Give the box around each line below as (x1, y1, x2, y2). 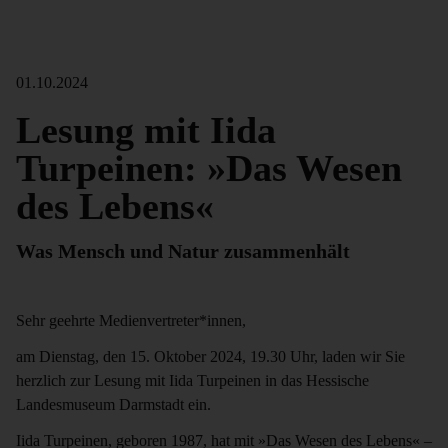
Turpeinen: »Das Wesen (16, 147, 402, 189)
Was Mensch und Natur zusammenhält (16, 240, 350, 262)
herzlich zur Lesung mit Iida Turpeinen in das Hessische (16, 372, 369, 389)
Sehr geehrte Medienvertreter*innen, (16, 312, 246, 329)
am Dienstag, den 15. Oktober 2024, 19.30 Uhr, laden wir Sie (16, 348, 405, 365)
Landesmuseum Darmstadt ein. (16, 396, 211, 413)
